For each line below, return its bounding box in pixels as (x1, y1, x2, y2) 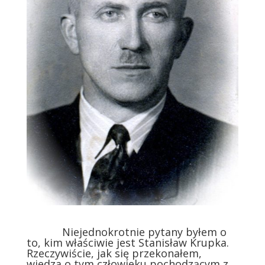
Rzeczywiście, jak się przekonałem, (26, 245, 202, 260)
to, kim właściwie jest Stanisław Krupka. (26, 235, 229, 250)
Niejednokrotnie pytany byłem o (26, 224, 227, 239)
